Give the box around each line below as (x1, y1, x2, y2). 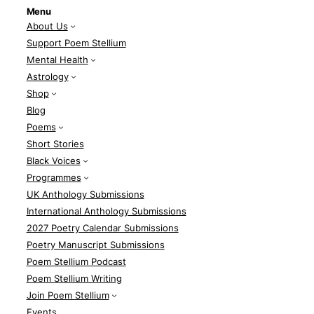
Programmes (26, 171, 81, 183)
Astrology (26, 70, 69, 82)
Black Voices (26, 154, 81, 166)
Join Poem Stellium (26, 289, 109, 301)
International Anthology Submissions (26, 205, 186, 217)
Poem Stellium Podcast (26, 255, 126, 267)
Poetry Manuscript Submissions (26, 238, 165, 250)
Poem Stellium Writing (26, 272, 122, 284)
